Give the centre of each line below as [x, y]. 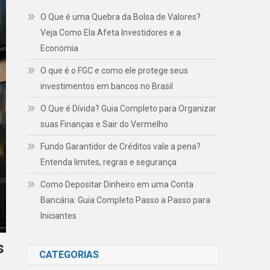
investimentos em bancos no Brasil [107, 86]
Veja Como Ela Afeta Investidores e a [111, 33]
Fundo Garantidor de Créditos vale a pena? [121, 146]
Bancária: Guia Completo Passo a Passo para [126, 200]
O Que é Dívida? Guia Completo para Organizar [129, 108]
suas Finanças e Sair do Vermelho [105, 124]
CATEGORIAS [69, 255]
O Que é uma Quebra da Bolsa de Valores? [121, 17]
